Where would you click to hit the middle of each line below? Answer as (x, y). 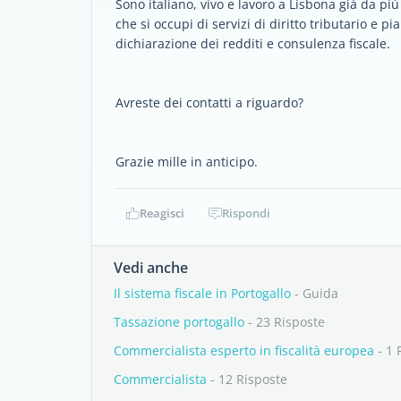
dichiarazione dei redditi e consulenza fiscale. (253, 43)
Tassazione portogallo (179, 322)
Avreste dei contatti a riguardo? (209, 102)
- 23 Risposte (285, 322)
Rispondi (246, 213)
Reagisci (162, 213)
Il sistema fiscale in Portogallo (202, 293)
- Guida (315, 293)
